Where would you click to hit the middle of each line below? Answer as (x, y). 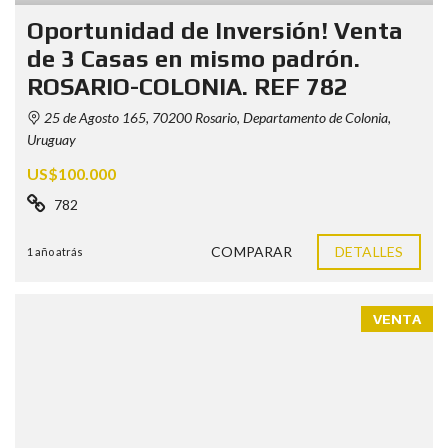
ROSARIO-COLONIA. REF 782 (187, 86)
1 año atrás (55, 251)
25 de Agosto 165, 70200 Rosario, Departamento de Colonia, (216, 117)
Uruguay (51, 139)
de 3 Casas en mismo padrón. (193, 58)
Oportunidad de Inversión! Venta (215, 30)
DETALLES (369, 251)
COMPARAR (252, 251)
